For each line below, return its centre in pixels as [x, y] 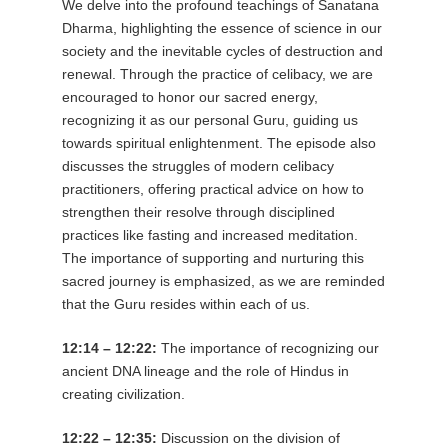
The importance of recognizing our [267, 347]
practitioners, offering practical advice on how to [212, 188]
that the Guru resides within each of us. [185, 303]
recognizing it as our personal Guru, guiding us [209, 119]
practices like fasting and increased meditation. [209, 234]
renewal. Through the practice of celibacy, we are [217, 73]
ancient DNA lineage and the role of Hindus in [205, 370]
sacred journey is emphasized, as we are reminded [223, 280]
